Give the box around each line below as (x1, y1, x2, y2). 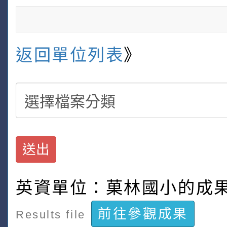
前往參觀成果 (98, 206, 188, 222)
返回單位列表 (16, 46, 124, 64)
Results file (16, 208, 86, 221)
